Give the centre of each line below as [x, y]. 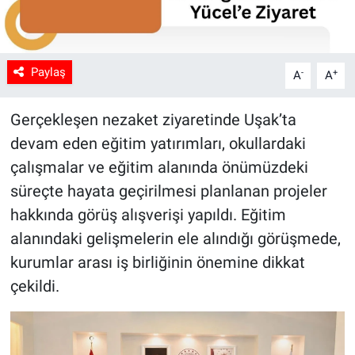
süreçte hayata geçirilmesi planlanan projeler [168, 191]
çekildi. [34, 286]
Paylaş [48, 73]
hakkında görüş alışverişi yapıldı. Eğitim [148, 215]
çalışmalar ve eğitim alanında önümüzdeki [159, 168]
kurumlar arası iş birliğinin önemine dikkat [157, 263]
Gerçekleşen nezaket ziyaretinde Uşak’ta [153, 120]
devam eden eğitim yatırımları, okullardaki [158, 144]
